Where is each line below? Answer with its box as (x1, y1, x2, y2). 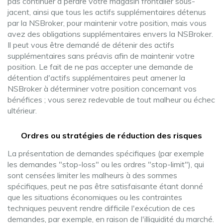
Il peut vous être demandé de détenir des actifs (7, 40, 174, 50)
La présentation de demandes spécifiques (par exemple (7, 148, 204, 158)
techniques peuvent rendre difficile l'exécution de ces (7, 203, 195, 213)
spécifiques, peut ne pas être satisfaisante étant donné (7, 181, 203, 191)
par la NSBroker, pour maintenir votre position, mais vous (7, 18, 207, 28)
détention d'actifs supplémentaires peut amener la (7, 73, 185, 83)
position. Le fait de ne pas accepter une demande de (7, 62, 193, 72)
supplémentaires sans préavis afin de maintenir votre (7, 51, 195, 61)
